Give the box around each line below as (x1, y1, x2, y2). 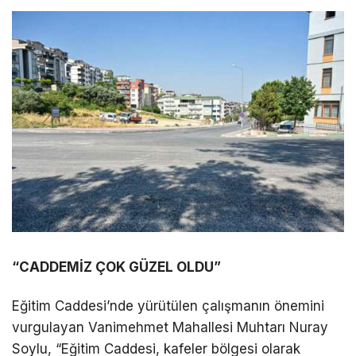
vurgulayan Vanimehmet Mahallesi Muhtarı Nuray (12, 319, 328, 335)
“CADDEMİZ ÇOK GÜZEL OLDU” (12, 258, 221, 275)
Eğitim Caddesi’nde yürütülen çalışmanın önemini (12, 297, 324, 314)
